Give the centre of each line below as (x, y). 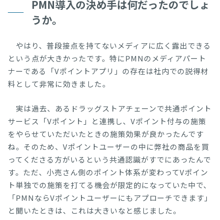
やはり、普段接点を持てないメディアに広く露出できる (110, 46)
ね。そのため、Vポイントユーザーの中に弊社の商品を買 (109, 147)
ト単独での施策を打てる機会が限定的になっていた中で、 (110, 185)
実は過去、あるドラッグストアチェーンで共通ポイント (110, 109)
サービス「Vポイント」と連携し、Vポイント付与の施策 (107, 121)
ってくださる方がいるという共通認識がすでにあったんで (110, 160)
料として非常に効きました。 (59, 84)
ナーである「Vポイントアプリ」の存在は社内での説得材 (108, 71)
